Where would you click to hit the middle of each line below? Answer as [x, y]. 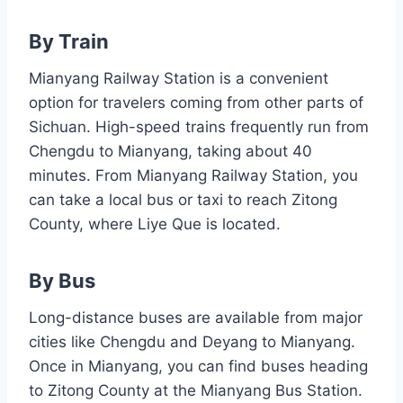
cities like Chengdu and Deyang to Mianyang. [192, 341]
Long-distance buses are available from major [196, 317]
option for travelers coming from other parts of [196, 102]
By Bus [62, 280]
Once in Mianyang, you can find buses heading [198, 366]
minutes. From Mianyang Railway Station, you [193, 175]
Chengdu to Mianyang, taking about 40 [170, 151]
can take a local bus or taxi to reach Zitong [183, 199]
